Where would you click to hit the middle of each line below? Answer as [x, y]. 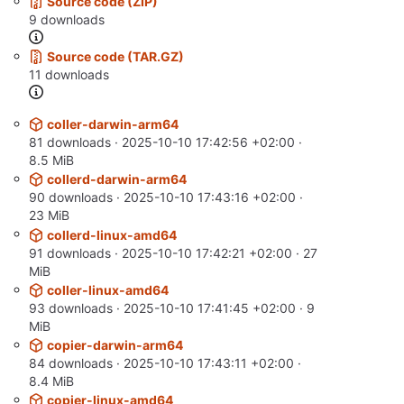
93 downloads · [76, 308]
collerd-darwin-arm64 [116, 179]
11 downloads [69, 74]
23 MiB [49, 216]
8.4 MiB [51, 381]
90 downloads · [76, 197]
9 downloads [67, 19]
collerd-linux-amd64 [111, 234]
